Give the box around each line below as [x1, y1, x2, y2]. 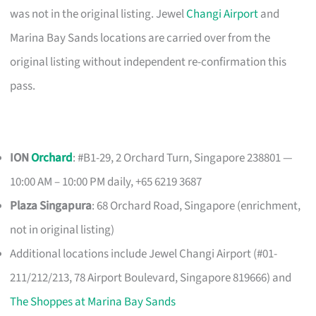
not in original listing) [10, 221, 115, 239]
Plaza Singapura [10, 197, 92, 215]
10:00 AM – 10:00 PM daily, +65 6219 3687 [10, 174, 202, 191]
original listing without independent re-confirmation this [10, 54, 287, 71]
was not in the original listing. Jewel [10, 6, 187, 23]
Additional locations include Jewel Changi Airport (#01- [10, 245, 278, 263]
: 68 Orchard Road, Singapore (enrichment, [92, 197, 301, 215]
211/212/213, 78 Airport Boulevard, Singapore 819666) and [10, 269, 292, 287]
